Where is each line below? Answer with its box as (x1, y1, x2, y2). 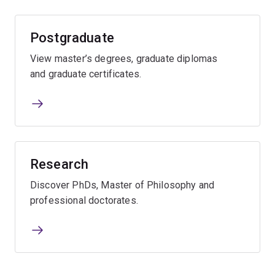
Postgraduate (30, 29, 114, 45)
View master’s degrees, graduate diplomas (30, 52, 218, 64)
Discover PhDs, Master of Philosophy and (30, 179, 215, 191)
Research (30, 156, 89, 172)
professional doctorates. (30, 194, 138, 206)
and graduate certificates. (30, 68, 142, 80)
